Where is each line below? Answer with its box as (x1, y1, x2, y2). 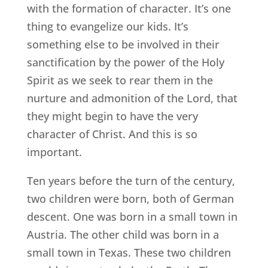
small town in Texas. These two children (26, 245, 231, 260)
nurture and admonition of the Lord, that (26, 91, 237, 106)
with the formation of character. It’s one (26, 1, 231, 16)
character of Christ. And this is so (26, 127, 197, 142)
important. (26, 145, 82, 160)
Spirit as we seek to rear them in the (26, 73, 213, 88)
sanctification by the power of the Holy (26, 55, 224, 70)
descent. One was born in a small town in (26, 209, 237, 224)
